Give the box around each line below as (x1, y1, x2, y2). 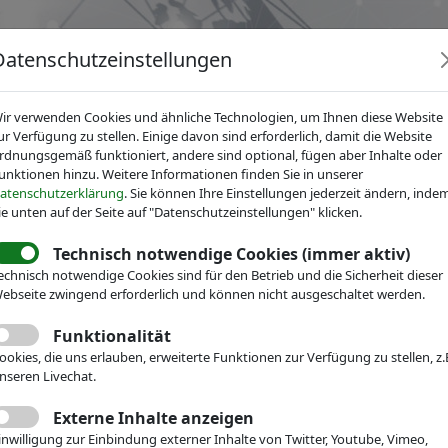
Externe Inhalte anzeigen (53, 407, 254, 429)
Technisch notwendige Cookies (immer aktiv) (53, 243, 410, 265)
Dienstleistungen (86, 183, 216, 205)
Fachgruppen (249, 183, 351, 205)
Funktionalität (53, 325, 171, 347)
